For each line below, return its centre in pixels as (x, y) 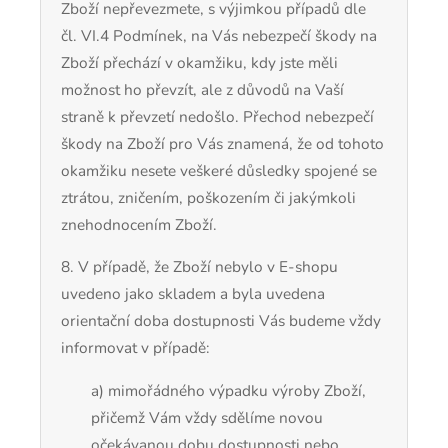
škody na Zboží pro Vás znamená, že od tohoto (222, 143)
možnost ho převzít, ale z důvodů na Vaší (202, 89)
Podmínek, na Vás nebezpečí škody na (243, 35)
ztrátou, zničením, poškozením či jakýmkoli (208, 197)
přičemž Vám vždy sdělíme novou (207, 417)
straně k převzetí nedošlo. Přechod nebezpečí (217, 116)
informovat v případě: (135, 348)
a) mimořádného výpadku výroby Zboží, (228, 390)
